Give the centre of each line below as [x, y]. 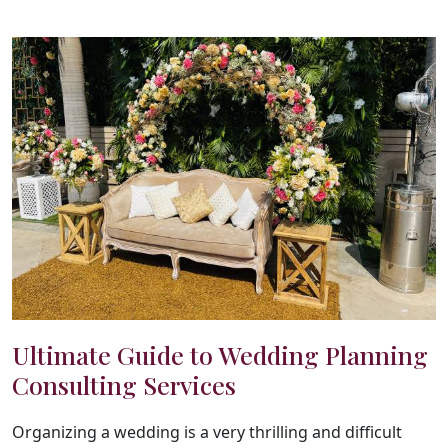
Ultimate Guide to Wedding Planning [220, 354]
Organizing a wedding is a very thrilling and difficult [207, 431]
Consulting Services [124, 384]
